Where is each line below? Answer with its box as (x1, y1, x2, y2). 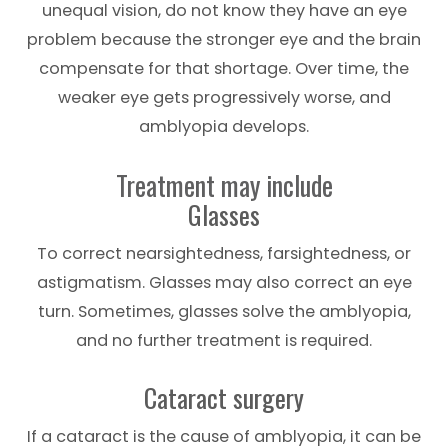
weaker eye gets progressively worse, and (57, 85, 391, 109)
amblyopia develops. (139, 114, 309, 138)
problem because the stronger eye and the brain (27, 27, 421, 51)
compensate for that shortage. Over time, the (39, 56, 409, 80)
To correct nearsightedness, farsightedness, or (37, 241, 411, 265)
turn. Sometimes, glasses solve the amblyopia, (37, 299, 411, 323)
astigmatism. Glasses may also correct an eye (36, 270, 412, 294)
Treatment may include (115, 164, 333, 205)
